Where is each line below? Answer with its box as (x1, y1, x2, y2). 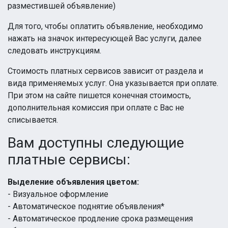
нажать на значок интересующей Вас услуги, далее (8, 34, 202, 43)
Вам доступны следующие (8, 134, 184, 151)
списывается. (8, 115, 58, 125)
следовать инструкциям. (8, 46, 101, 55)
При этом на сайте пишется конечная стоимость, (8, 91, 191, 100)
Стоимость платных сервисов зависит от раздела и (8, 66, 203, 76)
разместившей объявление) (8, 1, 116, 11)
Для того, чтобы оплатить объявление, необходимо (8, 21, 203, 31)
